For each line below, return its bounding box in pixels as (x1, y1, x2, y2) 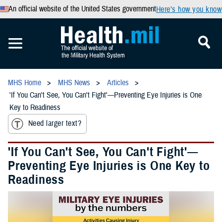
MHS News (58, 78, 90, 88)
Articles (107, 78, 129, 88)
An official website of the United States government (8, 4, 156, 14)
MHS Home (8, 78, 41, 88)
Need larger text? (28, 118, 82, 129)
